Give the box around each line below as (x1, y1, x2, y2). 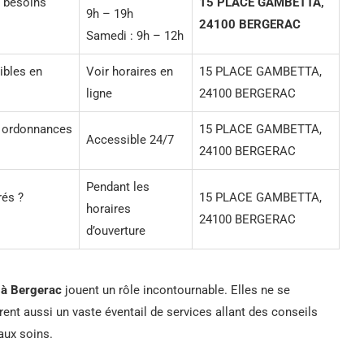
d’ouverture (86, 223, 145, 238)
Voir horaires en (86, 63, 173, 79)
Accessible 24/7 (86, 132, 174, 147)
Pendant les (86, 179, 149, 194)
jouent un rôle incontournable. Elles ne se (62, 282, 290, 297)
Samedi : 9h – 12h (86, 28, 184, 43)
